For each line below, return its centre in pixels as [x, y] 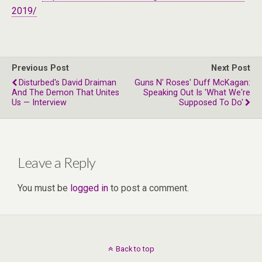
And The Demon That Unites [65, 93]
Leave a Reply [57, 162]
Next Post [231, 68]
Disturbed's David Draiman [68, 83]
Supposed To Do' [211, 103]
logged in [89, 188]
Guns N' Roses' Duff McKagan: [192, 83]
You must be [44, 188]
